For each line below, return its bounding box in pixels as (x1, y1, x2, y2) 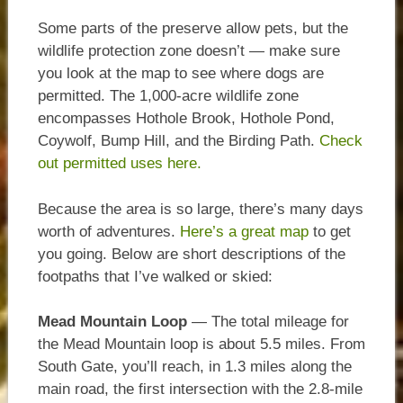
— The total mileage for (186, 313, 349, 331)
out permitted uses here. (37, 155, 201, 173)
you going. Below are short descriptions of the (37, 245, 345, 263)
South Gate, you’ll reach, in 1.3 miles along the (37, 358, 352, 376)
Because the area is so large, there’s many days (37, 200, 363, 218)
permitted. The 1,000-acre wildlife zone (37, 87, 299, 105)
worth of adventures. (37, 222, 180, 240)
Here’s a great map (179, 222, 309, 240)
